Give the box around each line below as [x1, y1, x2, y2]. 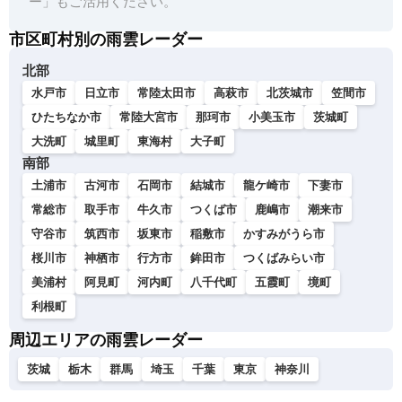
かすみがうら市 [243, 227, 325, 240]
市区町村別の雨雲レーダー [9, 31, 203, 48]
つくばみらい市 [243, 251, 325, 265]
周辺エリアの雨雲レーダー [9, 331, 203, 349]
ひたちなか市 [31, 110, 101, 124]
